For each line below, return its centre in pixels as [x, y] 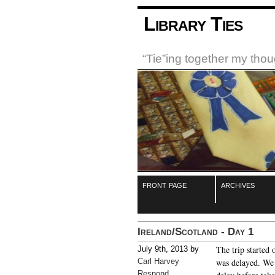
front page [164, 184]
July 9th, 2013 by [168, 249]
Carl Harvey [158, 261]
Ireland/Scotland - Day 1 [196, 232]
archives [238, 184]
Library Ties [193, 24]
